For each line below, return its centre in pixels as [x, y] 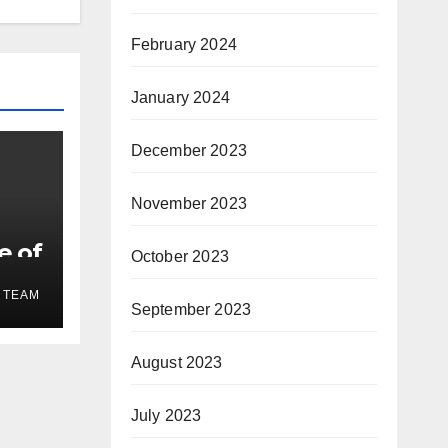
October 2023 [179, 256]
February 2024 [184, 44]
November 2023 [189, 203]
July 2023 [166, 415]
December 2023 [189, 150]
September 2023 [191, 309]
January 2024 [180, 97]
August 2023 [176, 362]
